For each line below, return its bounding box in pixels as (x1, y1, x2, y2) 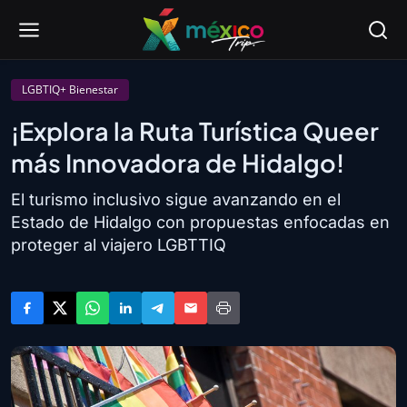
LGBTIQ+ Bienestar (22, 82, 118, 97)
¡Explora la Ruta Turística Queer (11, 115, 379, 146)
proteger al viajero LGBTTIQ (11, 235, 226, 254)
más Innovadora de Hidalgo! (11, 147, 344, 178)
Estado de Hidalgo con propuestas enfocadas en (11, 213, 390, 232)
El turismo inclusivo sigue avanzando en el (11, 190, 341, 209)
